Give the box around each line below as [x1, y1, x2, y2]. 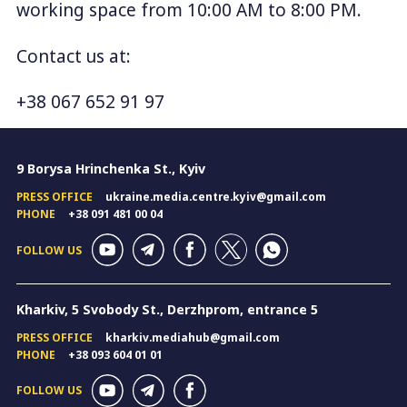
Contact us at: [15, 44, 131, 68]
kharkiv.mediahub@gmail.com [104, 330, 280, 345]
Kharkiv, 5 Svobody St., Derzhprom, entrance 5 [15, 300, 318, 318]
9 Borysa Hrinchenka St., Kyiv [15, 160, 205, 178]
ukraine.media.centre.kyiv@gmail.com [104, 189, 326, 204]
